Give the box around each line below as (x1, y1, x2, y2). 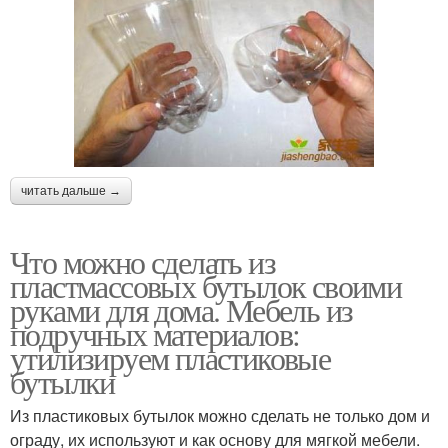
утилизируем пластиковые (10, 335, 331, 379)
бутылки (10, 359, 115, 403)
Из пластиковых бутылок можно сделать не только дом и (10, 403, 430, 427)
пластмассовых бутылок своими (10, 263, 402, 307)
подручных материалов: (10, 311, 300, 355)
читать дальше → (21, 183, 121, 198)
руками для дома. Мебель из (10, 287, 353, 331)
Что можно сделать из (10, 239, 275, 283)
